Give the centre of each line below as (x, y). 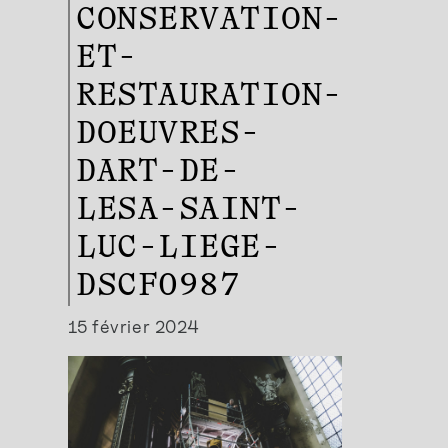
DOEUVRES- (168, 135)
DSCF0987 (158, 287)
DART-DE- (158, 173)
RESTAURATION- (210, 97)
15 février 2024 (133, 327)
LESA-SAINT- (189, 211)
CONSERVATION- (210, 21)
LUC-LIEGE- (179, 249)
